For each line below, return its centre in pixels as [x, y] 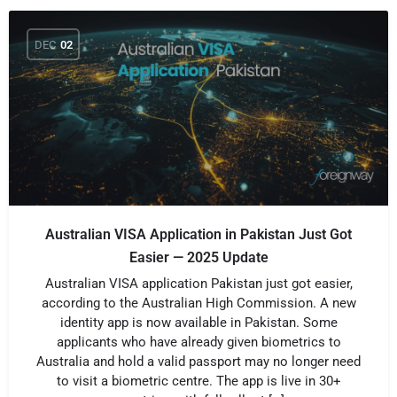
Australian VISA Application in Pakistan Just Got [198, 234]
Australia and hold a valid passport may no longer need [198, 362]
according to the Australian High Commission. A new [198, 303]
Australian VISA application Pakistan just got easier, [198, 284]
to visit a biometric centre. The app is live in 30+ [198, 381]
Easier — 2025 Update [198, 257]
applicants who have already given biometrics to [198, 342]
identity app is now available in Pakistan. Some [198, 323]
